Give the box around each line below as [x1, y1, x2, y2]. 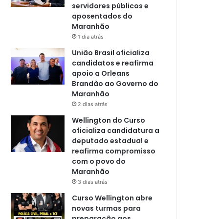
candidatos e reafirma [72, 58, 154, 68]
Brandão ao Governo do [72, 78, 159, 88]
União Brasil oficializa [72, 47, 150, 58]
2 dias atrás [78, 100, 108, 108]
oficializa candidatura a [72, 125, 160, 135]
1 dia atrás [78, 33, 104, 40]
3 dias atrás [78, 178, 108, 185]
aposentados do [72, 11, 133, 21]
